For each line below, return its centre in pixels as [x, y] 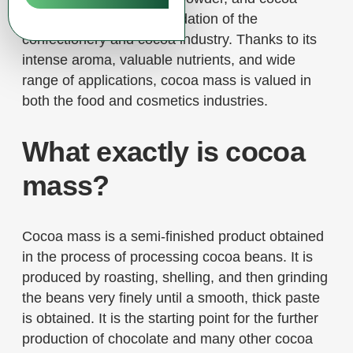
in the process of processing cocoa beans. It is [167, 257]
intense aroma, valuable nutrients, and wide [159, 60]
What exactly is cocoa [163, 152]
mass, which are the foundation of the [140, 19]
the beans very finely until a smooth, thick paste [171, 298]
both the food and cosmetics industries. [145, 101]
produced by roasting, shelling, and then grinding [175, 277]
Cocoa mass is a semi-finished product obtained [173, 236]
